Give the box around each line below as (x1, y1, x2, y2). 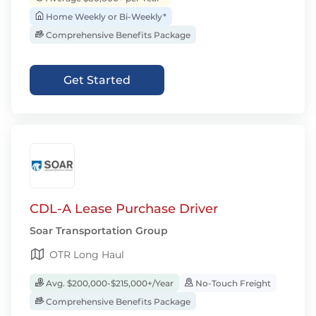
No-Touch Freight (193, 278, 271, 288)
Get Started (63, 73, 130, 87)
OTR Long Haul (49, 248, 124, 261)
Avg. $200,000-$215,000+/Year (44, 278, 174, 288)
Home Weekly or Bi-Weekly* (44, 11, 166, 22)
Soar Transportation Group (30, 224, 168, 237)
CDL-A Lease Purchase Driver (30, 201, 218, 217)
